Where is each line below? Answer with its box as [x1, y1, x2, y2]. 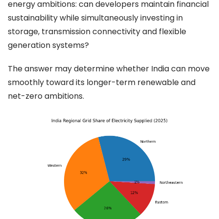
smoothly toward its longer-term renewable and [8, 76, 196, 88]
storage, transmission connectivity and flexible [8, 25, 186, 37]
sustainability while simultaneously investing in [8, 12, 183, 23]
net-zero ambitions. [8, 90, 84, 102]
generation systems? [8, 39, 89, 51]
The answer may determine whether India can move [8, 63, 210, 74]
